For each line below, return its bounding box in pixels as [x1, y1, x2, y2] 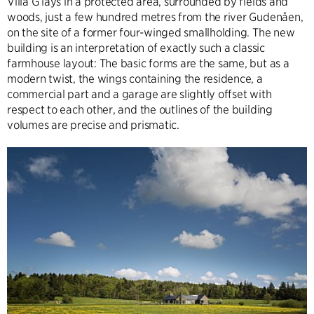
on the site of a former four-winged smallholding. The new [7, 26, 295, 39]
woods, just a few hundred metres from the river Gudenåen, [7, 11, 303, 24]
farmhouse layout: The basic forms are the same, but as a [7, 57, 289, 70]
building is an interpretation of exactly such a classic [7, 41, 265, 55]
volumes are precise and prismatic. [7, 118, 179, 132]
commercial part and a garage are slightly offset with [7, 88, 272, 101]
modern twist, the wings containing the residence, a [7, 72, 263, 86]
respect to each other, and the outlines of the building [7, 103, 273, 116]
